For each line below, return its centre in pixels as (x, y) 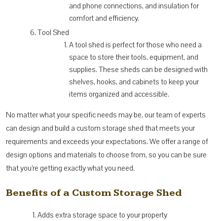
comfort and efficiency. (104, 18)
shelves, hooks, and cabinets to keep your (134, 82)
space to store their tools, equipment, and (134, 57)
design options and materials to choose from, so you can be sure (106, 155)
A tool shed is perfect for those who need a (135, 45)
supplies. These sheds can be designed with (138, 69)
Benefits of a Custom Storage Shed (94, 193)
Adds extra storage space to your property (102, 215)
